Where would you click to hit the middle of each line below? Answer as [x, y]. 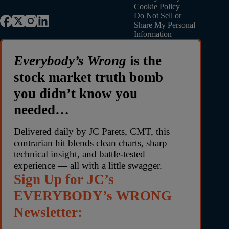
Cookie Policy [157, 7]
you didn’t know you [76, 94]
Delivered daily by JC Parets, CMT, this [92, 132]
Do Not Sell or [158, 16]
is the [144, 61]
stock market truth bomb [88, 77]
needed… [41, 110]
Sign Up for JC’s [64, 180]
